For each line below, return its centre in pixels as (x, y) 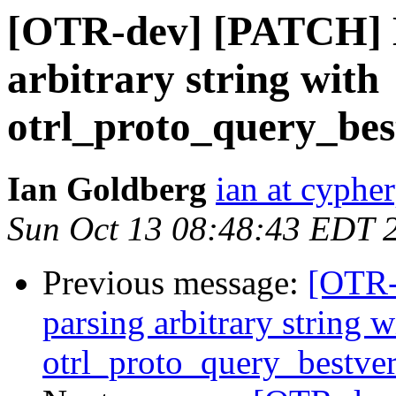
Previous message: (175, 283)
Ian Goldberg (107, 189)
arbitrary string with (193, 79)
